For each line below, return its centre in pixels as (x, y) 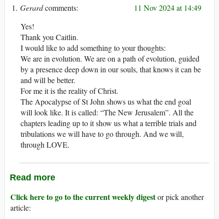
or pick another (180, 197)
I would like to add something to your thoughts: (93, 48)
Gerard (32, 8)
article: (21, 208)
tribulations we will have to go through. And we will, (102, 134)
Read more (33, 178)
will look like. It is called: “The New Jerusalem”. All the (107, 112)
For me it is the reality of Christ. (69, 91)
